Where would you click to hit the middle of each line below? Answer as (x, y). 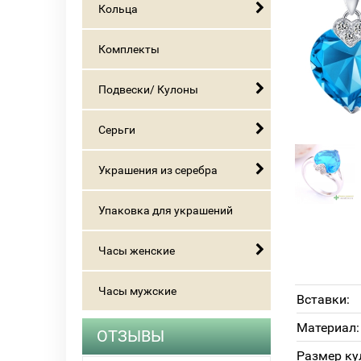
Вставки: (323, 299)
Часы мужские (137, 291)
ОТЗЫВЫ (131, 336)
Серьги (117, 130)
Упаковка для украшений (166, 210)
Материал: (328, 328)
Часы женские (137, 251)
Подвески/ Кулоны (148, 89)
